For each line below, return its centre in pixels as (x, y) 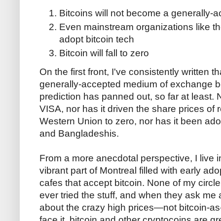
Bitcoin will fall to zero (104, 53)
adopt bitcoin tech (97, 39)
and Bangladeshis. (79, 134)
